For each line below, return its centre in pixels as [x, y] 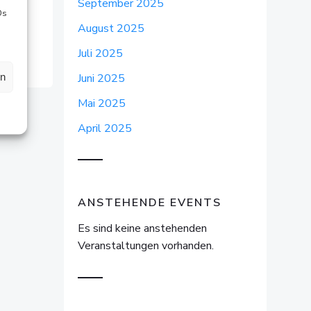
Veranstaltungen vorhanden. [146, 246]
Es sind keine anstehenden [142, 228]
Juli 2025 [100, 53]
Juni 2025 [101, 78]
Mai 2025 [102, 103]
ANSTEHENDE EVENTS [150, 203]
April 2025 [105, 128]
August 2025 [111, 28]
